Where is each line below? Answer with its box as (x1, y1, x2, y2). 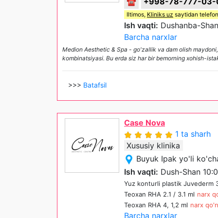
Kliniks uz (147, 11, 173, 18)
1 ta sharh (175, 129, 211, 139)
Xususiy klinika (127, 141, 180, 151)
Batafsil (83, 81, 107, 90)
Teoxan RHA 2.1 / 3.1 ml (124, 190, 195, 199)
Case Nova (124, 118, 165, 128)
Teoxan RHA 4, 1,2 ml (124, 201, 188, 209)
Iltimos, (127, 11, 147, 18)
